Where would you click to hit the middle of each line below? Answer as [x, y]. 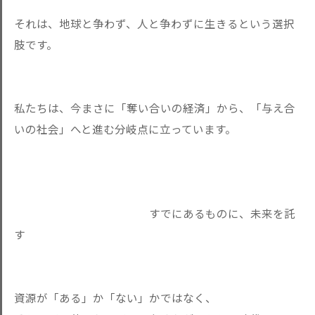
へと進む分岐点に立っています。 [153, 129]
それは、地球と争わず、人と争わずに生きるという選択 [154, 23]
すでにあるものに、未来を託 [155, 213]
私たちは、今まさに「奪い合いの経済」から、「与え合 [155, 108]
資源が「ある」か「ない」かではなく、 [115, 297]
